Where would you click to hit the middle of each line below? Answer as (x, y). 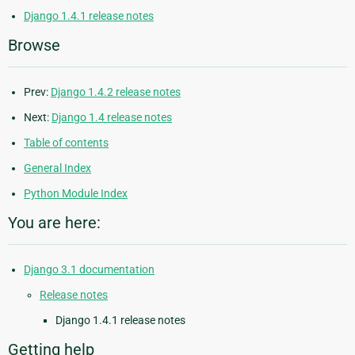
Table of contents (66, 142)
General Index (57, 168)
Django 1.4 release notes (112, 117)
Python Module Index (76, 193)
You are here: (54, 222)
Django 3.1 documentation (89, 269)
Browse (34, 45)
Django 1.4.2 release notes (116, 92)
